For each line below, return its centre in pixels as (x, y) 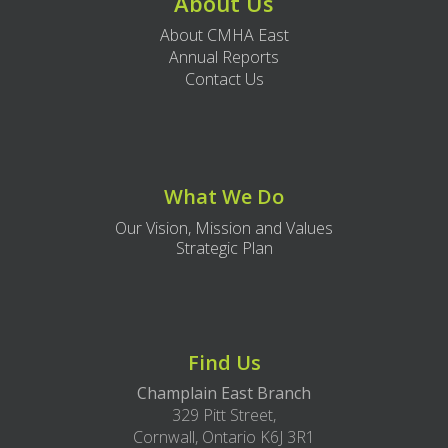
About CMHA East (224, 35)
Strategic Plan (224, 248)
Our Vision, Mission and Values (224, 228)
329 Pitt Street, (224, 415)
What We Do (224, 196)
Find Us (224, 362)
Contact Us (224, 79)
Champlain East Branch (224, 393)
